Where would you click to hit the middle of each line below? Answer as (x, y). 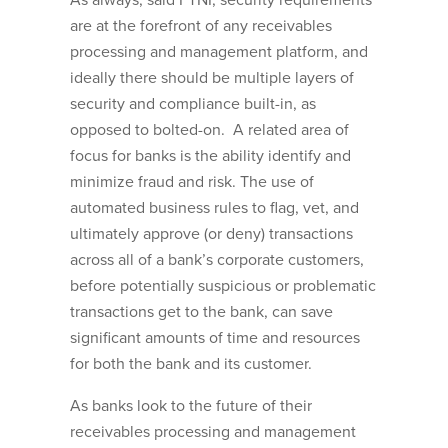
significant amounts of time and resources (215, 338)
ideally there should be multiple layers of (212, 78)
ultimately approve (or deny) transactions (211, 234)
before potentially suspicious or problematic (223, 286)
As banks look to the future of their (191, 406)
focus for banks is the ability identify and (210, 156)
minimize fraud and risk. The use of (192, 182)
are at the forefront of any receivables (201, 26)
